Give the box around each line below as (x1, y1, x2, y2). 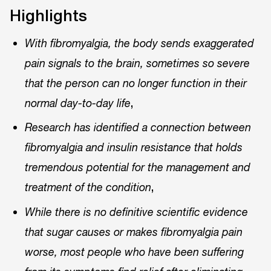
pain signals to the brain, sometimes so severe (25, 57, 250, 70)
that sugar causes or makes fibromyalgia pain (25, 225, 243, 238)
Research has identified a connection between (25, 121, 252, 134)
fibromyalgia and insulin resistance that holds (25, 141, 243, 154)
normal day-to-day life (25, 97, 131, 110)
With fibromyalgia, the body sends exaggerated (25, 37, 255, 50)
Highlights (10, 5, 87, 25)
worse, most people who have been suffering (25, 245, 244, 258)
